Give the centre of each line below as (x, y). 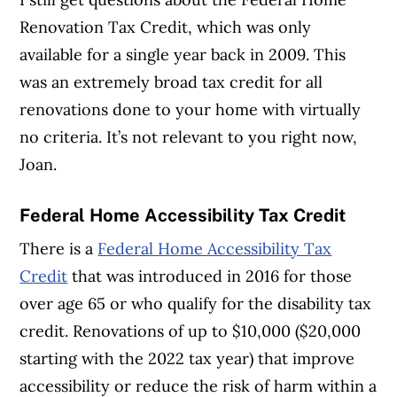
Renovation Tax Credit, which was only (166, 27)
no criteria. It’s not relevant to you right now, (189, 136)
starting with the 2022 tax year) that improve (187, 359)
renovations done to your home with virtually (191, 109)
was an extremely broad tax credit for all (171, 82)
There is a (59, 249)
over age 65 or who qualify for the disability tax (196, 304)
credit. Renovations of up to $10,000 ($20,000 (191, 331)
